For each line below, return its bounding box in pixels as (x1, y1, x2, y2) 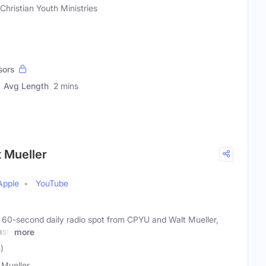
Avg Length (4, 81, 49, 91)
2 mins (53, 81, 78, 91)
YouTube (36, 178, 68, 188)
